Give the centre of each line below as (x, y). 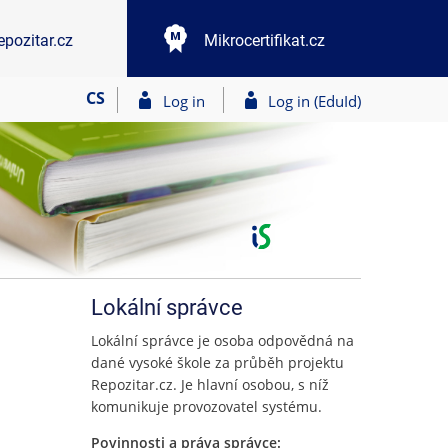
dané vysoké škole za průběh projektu (217, 362)
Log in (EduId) (314, 100)
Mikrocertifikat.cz (264, 40)
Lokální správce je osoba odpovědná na (222, 340)
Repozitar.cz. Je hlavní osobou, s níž (210, 384)
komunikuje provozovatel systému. (206, 406)
